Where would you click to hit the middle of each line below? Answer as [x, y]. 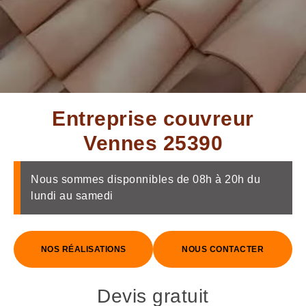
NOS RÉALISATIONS [83, 249]
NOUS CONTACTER [223, 249]
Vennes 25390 [153, 143]
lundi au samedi [72, 196]
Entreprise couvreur [153, 119]
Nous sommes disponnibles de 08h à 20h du [145, 179]
